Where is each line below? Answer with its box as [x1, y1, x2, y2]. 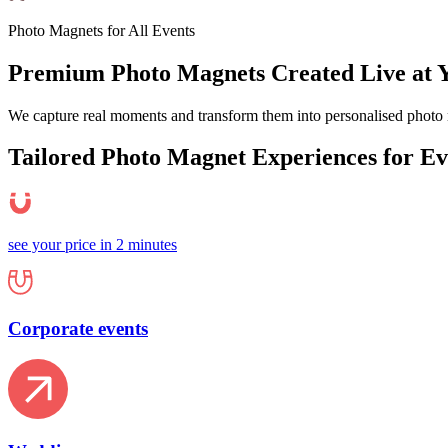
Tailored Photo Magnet [8, 144, 246, 171]
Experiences [246, 144, 383, 171]
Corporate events [8, 318, 148, 340]
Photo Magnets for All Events [8, 21, 195, 39]
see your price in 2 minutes [8, 236, 177, 254]
